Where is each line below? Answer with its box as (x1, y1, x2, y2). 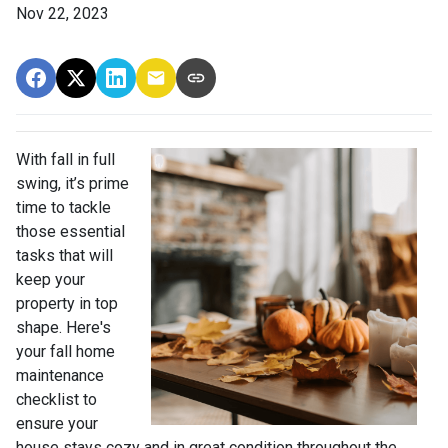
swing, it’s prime (16, 173, 129, 193)
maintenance (16, 365, 104, 385)
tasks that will (16, 245, 113, 265)
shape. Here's (16, 317, 111, 337)
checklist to (16, 389, 97, 409)
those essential (16, 221, 125, 241)
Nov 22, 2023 (16, 3, 109, 23)
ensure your (16, 413, 98, 433)
